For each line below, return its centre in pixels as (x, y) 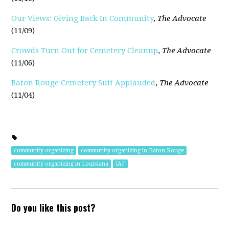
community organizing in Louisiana (61, 164)
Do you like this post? (54, 208)
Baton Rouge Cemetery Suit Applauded (84, 83)
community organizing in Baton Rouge (133, 151)
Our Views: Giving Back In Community (83, 18)
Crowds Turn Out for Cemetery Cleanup (85, 51)
